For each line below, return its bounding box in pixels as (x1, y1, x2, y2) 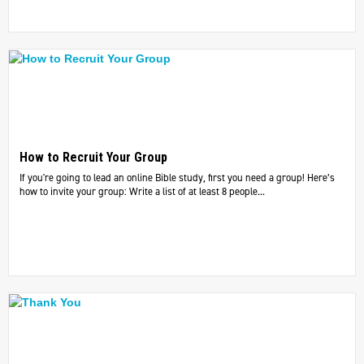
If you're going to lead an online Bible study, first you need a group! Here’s (19, 171, 335, 185)
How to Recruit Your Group (19, 149, 167, 166)
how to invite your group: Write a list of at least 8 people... (19, 184, 265, 199)
